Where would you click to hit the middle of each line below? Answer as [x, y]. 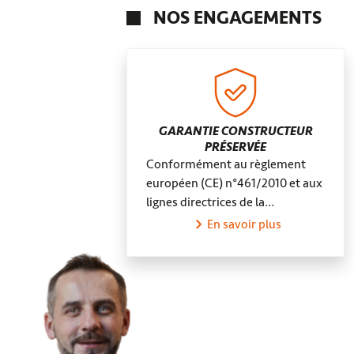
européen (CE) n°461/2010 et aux [234, 183]
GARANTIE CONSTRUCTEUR [235, 131]
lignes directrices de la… [210, 202]
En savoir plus [244, 224]
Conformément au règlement [226, 164]
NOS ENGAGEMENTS [237, 18]
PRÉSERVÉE [235, 147]
